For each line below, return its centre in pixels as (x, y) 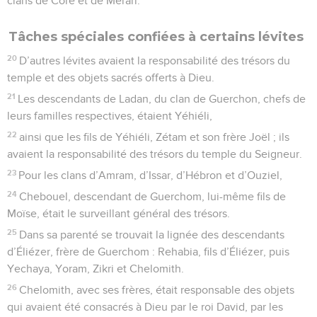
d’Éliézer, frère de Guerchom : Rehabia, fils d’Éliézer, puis (148, 252)
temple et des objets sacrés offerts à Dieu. (111, 77)
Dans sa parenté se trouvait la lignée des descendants (152, 235)
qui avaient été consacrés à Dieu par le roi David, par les (145, 307)
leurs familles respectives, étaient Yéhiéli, (110, 116)
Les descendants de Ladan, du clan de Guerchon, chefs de (162, 99)
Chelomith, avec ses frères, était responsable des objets (157, 290)
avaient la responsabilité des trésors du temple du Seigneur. (155, 154)
